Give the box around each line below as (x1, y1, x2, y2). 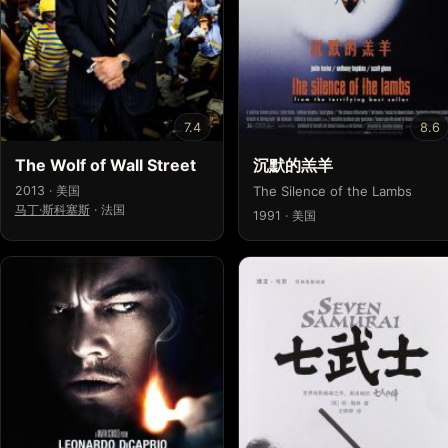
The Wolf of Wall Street (14, 154, 196, 175)
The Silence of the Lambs (252, 182, 412, 199)
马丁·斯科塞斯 (14, 201, 90, 217)
